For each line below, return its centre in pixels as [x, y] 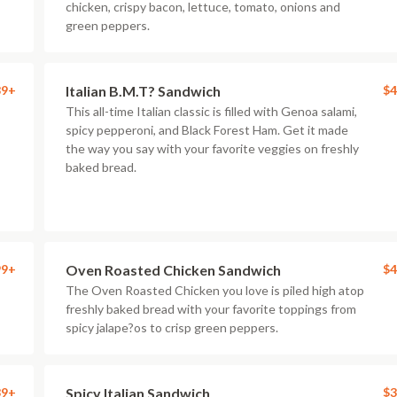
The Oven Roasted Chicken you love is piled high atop [215, 290]
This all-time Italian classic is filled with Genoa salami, [211, 111]
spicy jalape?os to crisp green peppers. [172, 327]
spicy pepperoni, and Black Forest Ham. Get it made [207, 130]
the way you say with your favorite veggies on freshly [212, 148]
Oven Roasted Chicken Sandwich [173, 270]
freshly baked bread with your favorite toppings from [211, 309]
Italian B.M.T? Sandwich [143, 91]
